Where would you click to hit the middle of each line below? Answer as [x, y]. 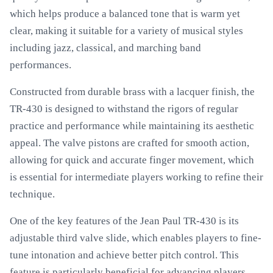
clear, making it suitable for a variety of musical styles [126, 31]
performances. [41, 65]
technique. [32, 194]
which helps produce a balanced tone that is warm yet [125, 14]
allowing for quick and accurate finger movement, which [132, 160]
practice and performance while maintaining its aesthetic [132, 126]
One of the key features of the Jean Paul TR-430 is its [124, 221]
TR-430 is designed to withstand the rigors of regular [124, 109]
